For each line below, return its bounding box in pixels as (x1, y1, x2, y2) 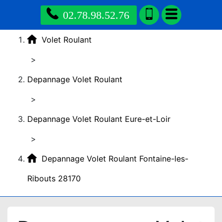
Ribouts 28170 (27, 173, 81, 183)
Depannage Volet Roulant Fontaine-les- (42, 154, 188, 164)
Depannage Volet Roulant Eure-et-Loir (27, 114, 170, 124)
